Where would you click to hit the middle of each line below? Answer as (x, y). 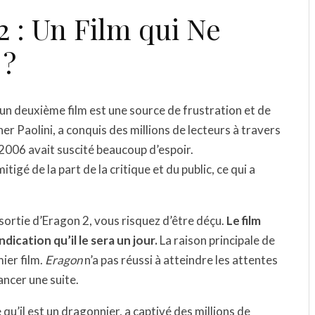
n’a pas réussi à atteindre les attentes (180, 260)
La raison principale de (216, 240)
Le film (244, 220)
